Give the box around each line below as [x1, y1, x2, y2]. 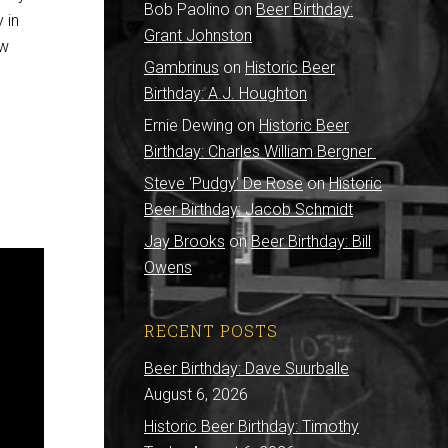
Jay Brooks [144, 232, 225, 251]
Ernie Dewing [144, 116, 233, 135]
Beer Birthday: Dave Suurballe [144, 359, 349, 378]
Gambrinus [144, 58, 219, 77]
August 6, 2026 [144, 385, 248, 404]
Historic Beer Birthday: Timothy [144, 417, 359, 436]
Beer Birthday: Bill [251, 232, 371, 251]
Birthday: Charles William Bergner [144, 142, 376, 161]
